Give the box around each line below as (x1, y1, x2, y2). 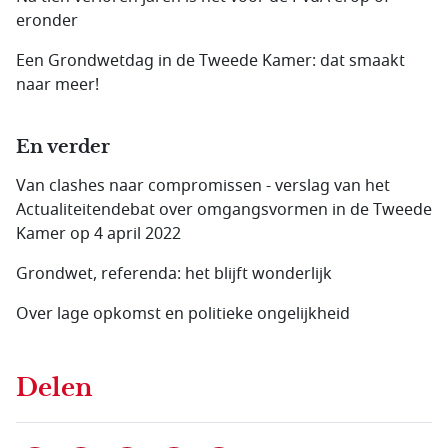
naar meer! (16, 73, 99, 97)
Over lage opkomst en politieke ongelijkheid (16, 302, 350, 326)
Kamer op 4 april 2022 (16, 222, 181, 246)
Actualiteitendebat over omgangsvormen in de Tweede (16, 198, 432, 222)
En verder (16, 136, 110, 158)
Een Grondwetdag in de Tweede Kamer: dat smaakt (16, 49, 405, 73)
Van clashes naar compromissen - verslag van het (16, 174, 390, 198)
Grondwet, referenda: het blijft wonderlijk (16, 262, 332, 286)
